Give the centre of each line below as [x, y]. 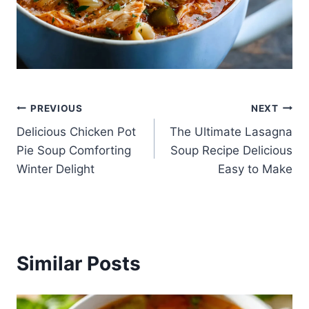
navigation [65, 141]
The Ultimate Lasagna [231, 132]
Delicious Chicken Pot [76, 132]
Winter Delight [56, 169]
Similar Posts [79, 264]
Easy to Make [255, 169]
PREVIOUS [57, 108]
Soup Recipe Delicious [231, 151]
